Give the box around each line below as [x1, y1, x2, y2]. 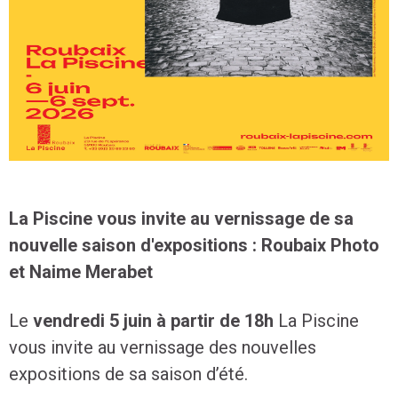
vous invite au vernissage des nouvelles [9, 337, 316, 358]
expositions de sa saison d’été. [9, 363, 248, 385]
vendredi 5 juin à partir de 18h [33, 310, 274, 331]
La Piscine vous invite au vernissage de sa [9, 208, 354, 229]
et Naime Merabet [9, 261, 153, 283]
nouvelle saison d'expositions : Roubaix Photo [9, 235, 379, 256]
